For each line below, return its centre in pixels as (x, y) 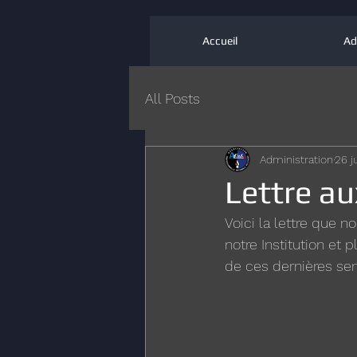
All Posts (173, 98)
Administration (296, 159)
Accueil (220, 41)
